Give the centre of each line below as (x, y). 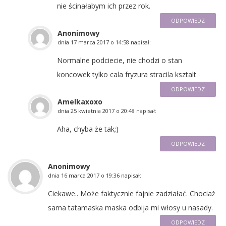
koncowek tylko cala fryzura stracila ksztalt (127, 74)
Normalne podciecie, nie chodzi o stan (120, 60)
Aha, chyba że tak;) (88, 129)
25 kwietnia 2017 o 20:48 (103, 110)
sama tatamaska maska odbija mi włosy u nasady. (130, 207)
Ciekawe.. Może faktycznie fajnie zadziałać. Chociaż (132, 193)
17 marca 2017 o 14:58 (100, 42)
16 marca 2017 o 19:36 (90, 175)
